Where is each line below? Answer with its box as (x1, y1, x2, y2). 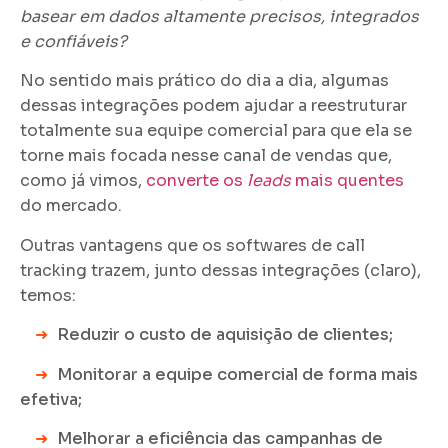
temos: (20, 284, 76, 306)
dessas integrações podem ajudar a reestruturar (20, 95, 407, 117)
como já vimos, (20, 170, 146, 192)
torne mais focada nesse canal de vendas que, (20, 145, 392, 167)
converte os (146, 170, 247, 192)
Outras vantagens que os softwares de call (20, 234, 365, 256)
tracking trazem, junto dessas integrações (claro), (20, 259, 421, 281)
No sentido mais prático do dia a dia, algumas (20, 70, 389, 92)
